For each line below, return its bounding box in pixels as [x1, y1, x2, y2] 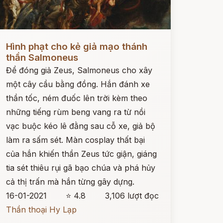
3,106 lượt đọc [105, 191, 159, 201]
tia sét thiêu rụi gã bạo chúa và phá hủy [5, 163, 155, 173]
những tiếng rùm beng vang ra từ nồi [5, 107, 145, 117]
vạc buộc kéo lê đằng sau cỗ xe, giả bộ [5, 121, 155, 131]
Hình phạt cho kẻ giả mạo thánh [5, 41, 147, 52]
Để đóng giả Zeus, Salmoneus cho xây [5, 65, 152, 75]
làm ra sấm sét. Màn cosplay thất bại [5, 135, 145, 145]
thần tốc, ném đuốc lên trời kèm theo [5, 93, 147, 103]
